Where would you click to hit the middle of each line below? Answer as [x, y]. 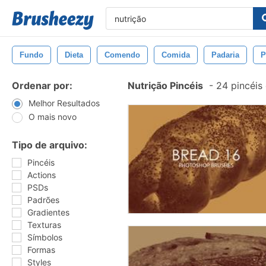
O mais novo [53, 117]
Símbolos [45, 237]
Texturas [44, 225]
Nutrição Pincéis [165, 85]
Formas [41, 250]
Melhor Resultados [64, 103]
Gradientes [48, 212]
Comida [176, 55]
